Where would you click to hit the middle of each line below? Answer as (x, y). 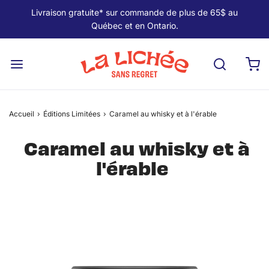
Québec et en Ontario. (134, 26)
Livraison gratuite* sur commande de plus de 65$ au (134, 12)
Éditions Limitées (72, 114)
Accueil (22, 114)
